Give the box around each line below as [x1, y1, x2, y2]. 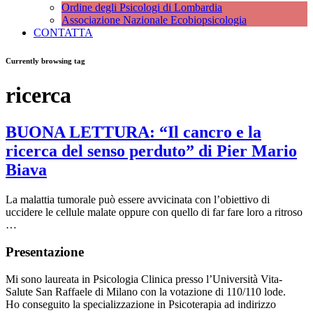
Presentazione [6, 245, 84, 259]
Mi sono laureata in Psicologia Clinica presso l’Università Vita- [6, 272, 282, 285]
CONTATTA [34, 27, 93, 38]
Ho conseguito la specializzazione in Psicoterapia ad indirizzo [6, 298, 276, 310]
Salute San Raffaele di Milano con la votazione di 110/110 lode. [6, 285, 286, 298]
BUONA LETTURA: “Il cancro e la [6, 123, 261, 142]
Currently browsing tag [6, 56, 85, 65]
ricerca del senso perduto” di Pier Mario [6, 142, 297, 161]
